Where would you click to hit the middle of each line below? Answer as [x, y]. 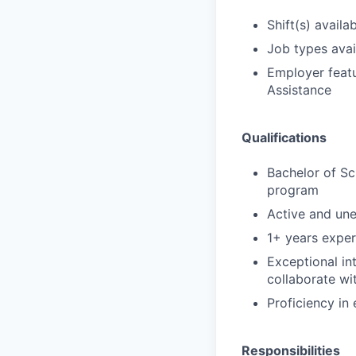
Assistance [299, 90]
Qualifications [284, 137]
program [293, 190]
